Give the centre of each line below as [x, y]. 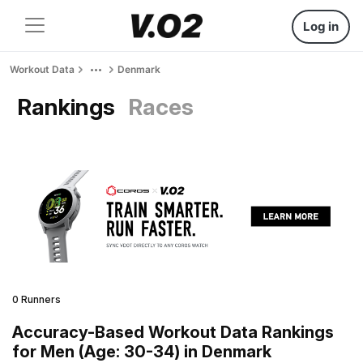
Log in [321, 26]
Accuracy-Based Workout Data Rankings [173, 332]
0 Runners [36, 299]
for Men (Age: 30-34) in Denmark [142, 351]
